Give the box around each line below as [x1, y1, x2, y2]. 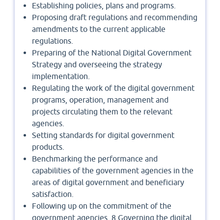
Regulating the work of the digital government [32, 83, 194, 93]
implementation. [32, 72, 90, 81]
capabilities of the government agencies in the [32, 166, 193, 175]
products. [32, 142, 64, 152]
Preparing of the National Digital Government [32, 48, 192, 57]
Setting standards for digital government [32, 131, 174, 140]
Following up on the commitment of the [32, 201, 171, 211]
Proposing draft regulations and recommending [32, 13, 197, 22]
